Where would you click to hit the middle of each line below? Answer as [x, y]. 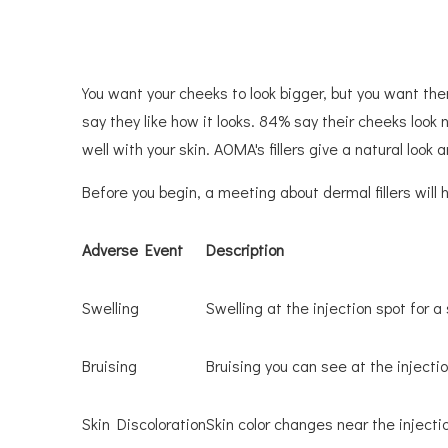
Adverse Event [132, 249]
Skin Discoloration [144, 423]
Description [245, 249]
